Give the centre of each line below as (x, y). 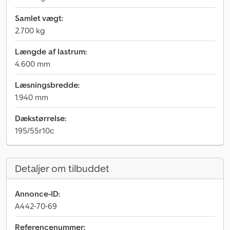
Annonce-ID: (37, 194)
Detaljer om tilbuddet (62, 168)
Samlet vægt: (39, 18)
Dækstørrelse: (41, 118)
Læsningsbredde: (47, 85)
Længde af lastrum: (51, 51)
